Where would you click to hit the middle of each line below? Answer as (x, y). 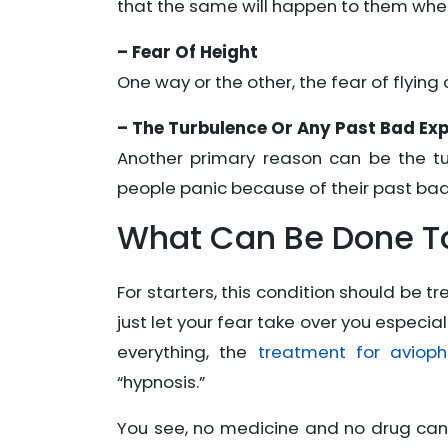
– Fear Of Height (187, 52)
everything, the (187, 352)
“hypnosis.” (161, 382)
